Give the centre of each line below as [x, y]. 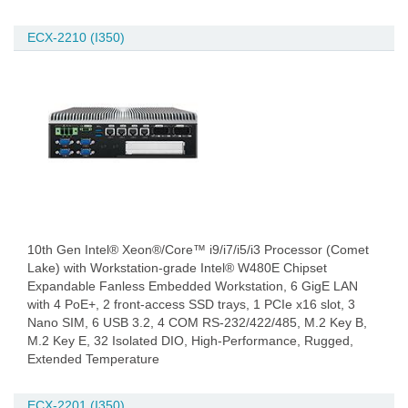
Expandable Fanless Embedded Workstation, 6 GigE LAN [193, 286]
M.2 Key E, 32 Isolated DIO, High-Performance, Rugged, [190, 341]
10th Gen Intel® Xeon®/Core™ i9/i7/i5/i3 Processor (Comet [198, 250]
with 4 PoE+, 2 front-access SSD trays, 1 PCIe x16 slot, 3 [191, 304]
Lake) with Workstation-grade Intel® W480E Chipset [177, 268]
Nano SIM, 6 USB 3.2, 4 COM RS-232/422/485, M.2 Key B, [197, 322]
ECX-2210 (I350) [76, 37]
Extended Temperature [93, 359]
